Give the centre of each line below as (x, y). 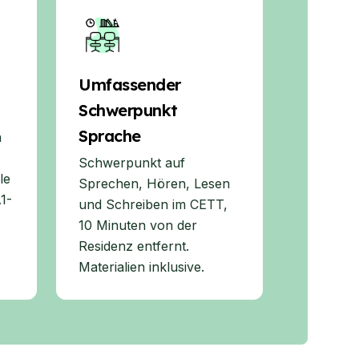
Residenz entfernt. (134, 246)
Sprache (110, 136)
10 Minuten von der (138, 225)
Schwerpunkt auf (132, 163)
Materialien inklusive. (141, 267)
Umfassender (130, 85)
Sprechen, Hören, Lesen (154, 184)
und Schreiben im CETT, (153, 204)
